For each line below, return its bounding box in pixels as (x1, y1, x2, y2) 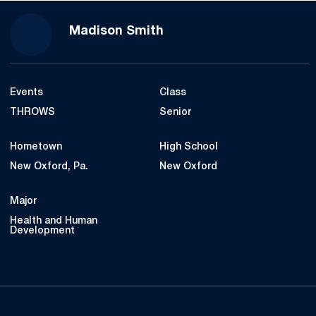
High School (159, 142, 218, 152)
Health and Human (10, 217, 97, 226)
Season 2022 (163, 25, 241, 37)
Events (10, 88, 43, 97)
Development (10, 226, 75, 236)
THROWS (10, 108, 55, 117)
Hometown (10, 142, 62, 152)
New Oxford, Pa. (10, 162, 88, 171)
